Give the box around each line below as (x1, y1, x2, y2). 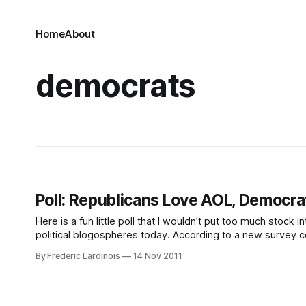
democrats (35, 66, 196, 105)
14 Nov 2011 (133, 251, 182, 261)
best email (35, 242, 84, 255)
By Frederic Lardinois (35, 251, 120, 261)
